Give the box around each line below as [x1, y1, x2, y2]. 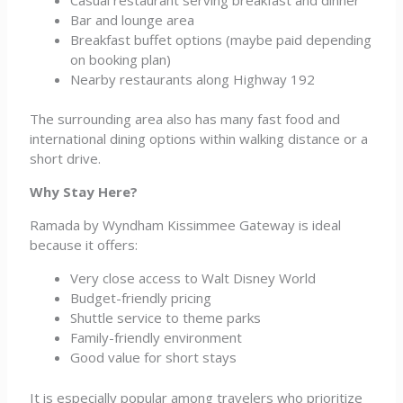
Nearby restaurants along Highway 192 [70, 69, 316, 88]
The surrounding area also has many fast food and [30, 110, 341, 128]
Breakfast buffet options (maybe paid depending [70, 30, 372, 49]
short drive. [30, 149, 102, 167]
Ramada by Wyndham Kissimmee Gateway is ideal [30, 216, 342, 234]
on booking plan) [70, 49, 172, 68]
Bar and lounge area [70, 10, 195, 29]
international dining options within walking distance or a [30, 130, 369, 148]
